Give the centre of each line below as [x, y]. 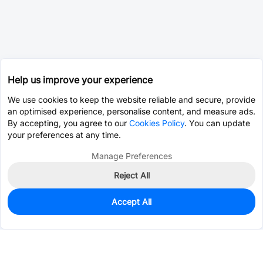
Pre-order [207, 211]
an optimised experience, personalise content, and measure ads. [131, 111]
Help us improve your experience [80, 80]
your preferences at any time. [64, 135]
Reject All [131, 175]
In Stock [29, 205]
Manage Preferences [131, 156]
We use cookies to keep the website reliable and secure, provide [131, 100]
